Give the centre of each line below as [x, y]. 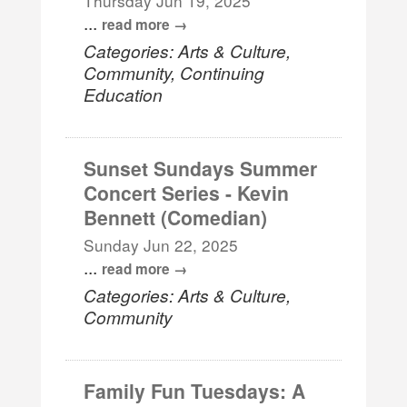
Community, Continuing [174, 72]
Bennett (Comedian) [176, 217]
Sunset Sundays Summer [201, 168]
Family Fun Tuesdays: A [195, 390]
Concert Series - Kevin [187, 192]
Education [124, 94]
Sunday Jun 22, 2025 [161, 244]
